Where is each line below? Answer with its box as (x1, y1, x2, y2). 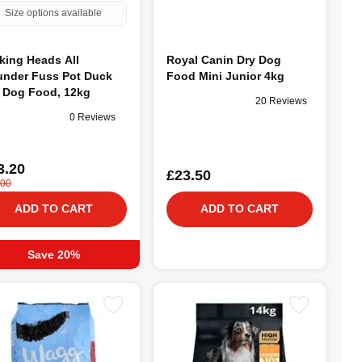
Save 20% (27, 247, 80, 261)
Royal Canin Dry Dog (166, 53, 281, 66)
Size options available (5, 6, 103, 19)
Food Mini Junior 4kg (166, 69, 284, 82)
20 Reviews (255, 95, 307, 107)
